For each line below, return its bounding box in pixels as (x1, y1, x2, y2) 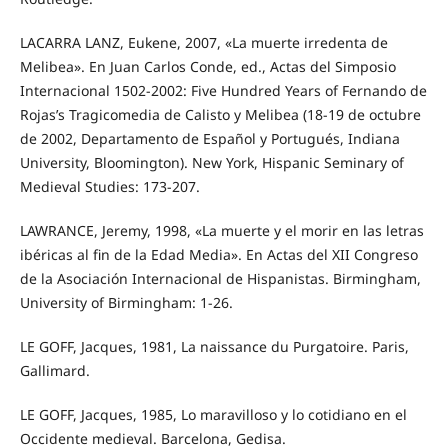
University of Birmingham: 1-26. (19, 292, 233, 312)
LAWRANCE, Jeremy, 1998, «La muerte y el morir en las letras (19, 220, 424, 240)
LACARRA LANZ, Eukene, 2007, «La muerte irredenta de (19, 32, 388, 52)
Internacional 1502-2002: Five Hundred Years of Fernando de (19, 80, 427, 100)
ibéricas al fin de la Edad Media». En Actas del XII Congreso (19, 244, 418, 264)
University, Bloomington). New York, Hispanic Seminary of (19, 152, 404, 172)
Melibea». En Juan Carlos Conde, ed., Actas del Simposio (19, 56, 396, 76)
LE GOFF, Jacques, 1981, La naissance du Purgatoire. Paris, (19, 337, 409, 356)
